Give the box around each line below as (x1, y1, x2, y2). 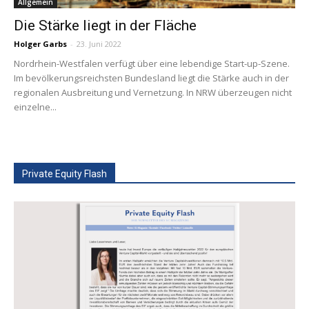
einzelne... (14, 101, 57, 114)
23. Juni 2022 (77, 39, 121, 50)
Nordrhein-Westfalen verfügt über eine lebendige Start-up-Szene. (14, 57, 290, 70)
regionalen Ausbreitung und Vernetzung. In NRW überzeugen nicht (14, 86, 292, 99)
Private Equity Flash (22, 168, 107, 180)
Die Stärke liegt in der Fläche (14, 17, 197, 34)
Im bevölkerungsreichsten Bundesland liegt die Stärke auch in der (14, 72, 289, 85)
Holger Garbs (14, 39, 67, 50)
